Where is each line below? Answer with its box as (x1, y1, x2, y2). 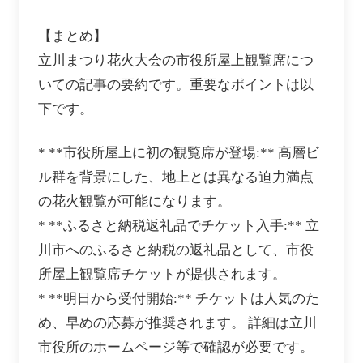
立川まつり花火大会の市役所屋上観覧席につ (38, 52, 314, 68)
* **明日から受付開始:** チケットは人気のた (38, 290, 319, 306)
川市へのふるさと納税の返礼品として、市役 (38, 241, 314, 258)
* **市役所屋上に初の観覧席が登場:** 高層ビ (38, 144, 319, 160)
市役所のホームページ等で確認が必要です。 (38, 339, 314, 355)
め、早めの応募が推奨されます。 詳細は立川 (38, 314, 317, 331)
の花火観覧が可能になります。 (38, 193, 231, 209)
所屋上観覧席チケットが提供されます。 (38, 266, 286, 282)
